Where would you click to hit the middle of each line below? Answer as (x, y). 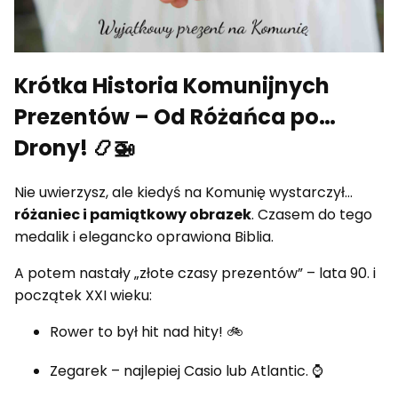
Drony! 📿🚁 (75, 148)
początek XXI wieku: (83, 296)
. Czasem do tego (312, 215)
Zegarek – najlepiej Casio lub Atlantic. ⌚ (187, 371)
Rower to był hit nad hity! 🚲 (147, 332)
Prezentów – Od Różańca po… (175, 117)
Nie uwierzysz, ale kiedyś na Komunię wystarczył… (183, 193)
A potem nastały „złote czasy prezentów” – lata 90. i (195, 274)
